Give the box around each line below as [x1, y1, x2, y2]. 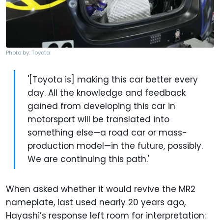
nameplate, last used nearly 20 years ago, [6, 196, 186, 208]
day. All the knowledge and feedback [27, 86, 186, 99]
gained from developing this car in [27, 100, 175, 112]
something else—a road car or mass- [27, 126, 187, 138]
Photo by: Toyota [6, 48, 50, 56]
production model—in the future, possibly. [27, 139, 203, 152]
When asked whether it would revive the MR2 [6, 183, 195, 195]
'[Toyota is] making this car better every [27, 73, 198, 85]
